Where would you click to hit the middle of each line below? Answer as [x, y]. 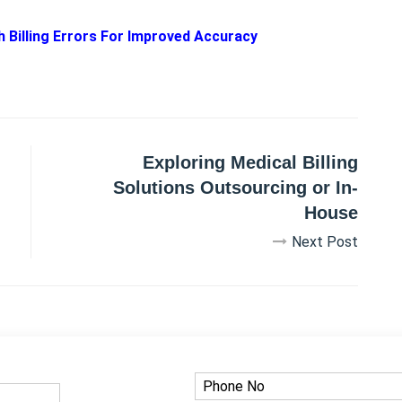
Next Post [325, 241]
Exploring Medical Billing [250, 162]
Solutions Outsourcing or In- [236, 187]
